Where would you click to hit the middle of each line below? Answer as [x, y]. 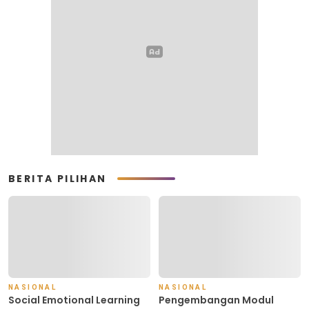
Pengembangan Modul [216, 300]
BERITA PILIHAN [58, 178]
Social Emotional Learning [74, 300]
